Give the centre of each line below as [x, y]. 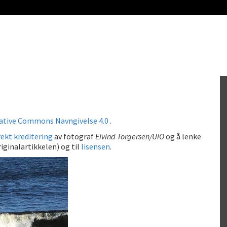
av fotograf [74, 136]
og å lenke [183, 136]
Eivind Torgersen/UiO [130, 136]
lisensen [96, 146]
